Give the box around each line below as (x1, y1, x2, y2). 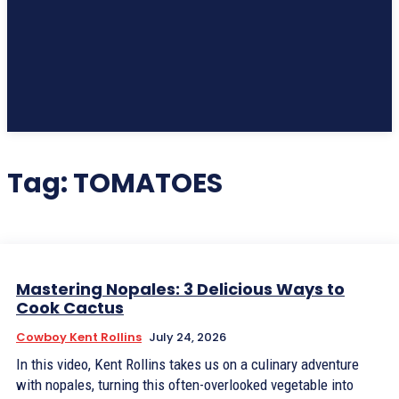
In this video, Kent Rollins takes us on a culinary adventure (16, 355, 359, 373)
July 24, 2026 (149, 329, 226, 346)
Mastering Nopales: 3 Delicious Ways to (16, 278, 345, 300)
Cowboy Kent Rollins (16, 329, 142, 346)
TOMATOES (73, 165, 223, 202)
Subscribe (199, 32, 256, 50)
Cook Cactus (16, 297, 124, 319)
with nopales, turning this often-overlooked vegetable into (16, 376, 354, 394)
